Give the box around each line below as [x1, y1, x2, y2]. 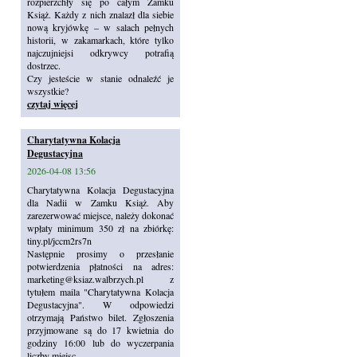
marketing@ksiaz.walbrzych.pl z [27, 273, 174, 285]
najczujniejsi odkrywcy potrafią [27, 46, 174, 59]
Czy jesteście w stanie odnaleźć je [27, 72, 174, 84]
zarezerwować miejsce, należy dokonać [27, 209, 174, 222]
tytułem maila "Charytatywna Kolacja [27, 285, 174, 298]
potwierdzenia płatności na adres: [27, 260, 174, 273]
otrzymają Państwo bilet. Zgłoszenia [27, 311, 174, 324]
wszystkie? [27, 84, 69, 97]
